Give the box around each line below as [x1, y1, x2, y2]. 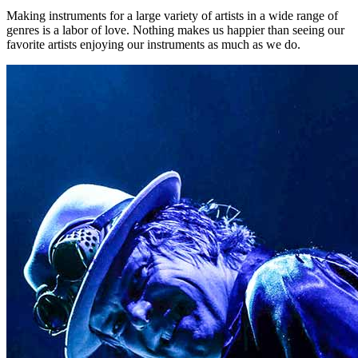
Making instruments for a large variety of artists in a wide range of [6, 9, 338, 22]
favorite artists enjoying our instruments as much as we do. [6, 38, 300, 51]
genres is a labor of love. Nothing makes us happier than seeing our [6, 23, 344, 37]
